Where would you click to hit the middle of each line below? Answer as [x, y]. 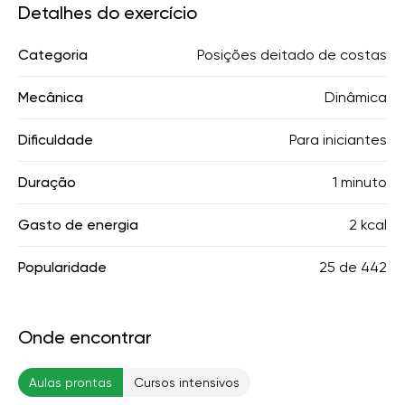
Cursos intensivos [187, 382]
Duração [47, 182]
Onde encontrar [85, 337]
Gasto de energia [78, 225]
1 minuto [360, 182]
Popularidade [62, 267]
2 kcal [368, 225]
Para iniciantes [338, 140]
